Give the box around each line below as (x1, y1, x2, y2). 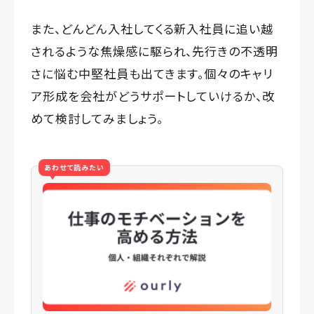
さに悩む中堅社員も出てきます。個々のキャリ (31, 64, 274, 82)
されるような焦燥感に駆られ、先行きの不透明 (31, 41, 279, 60)
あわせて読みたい (44, 161, 104, 172)
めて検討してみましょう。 (31, 109, 163, 127)
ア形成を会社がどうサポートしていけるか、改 (31, 86, 275, 104)
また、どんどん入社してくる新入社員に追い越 (31, 19, 274, 37)
